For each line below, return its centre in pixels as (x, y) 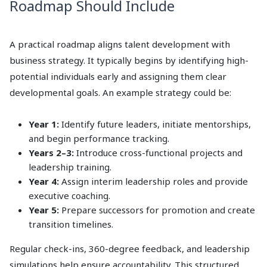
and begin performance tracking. (99, 139)
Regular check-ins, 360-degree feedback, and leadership (130, 249)
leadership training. (70, 167)
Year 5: (44, 210)
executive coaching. (69, 196)
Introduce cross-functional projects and (158, 153)
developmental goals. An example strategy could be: (120, 93)
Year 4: (44, 181)
